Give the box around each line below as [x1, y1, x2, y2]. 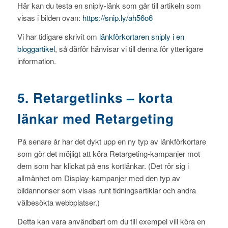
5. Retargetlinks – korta [17, 88, 173, 107]
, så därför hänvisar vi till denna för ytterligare [54, 43, 203, 54]
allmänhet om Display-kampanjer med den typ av [17, 172, 180, 183]
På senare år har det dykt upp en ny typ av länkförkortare [17, 135, 206, 147]
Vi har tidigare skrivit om [17, 31, 97, 42]
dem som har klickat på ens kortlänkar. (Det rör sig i [17, 160, 189, 171]
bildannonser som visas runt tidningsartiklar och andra [17, 184, 196, 195]
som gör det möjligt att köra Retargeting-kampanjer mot [17, 148, 200, 159]
